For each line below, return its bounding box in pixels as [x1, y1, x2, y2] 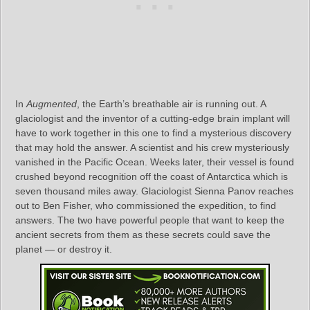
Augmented [26, 98, 77, 109]
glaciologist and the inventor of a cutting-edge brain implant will [15, 112, 290, 124]
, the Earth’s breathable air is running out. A [77, 98, 266, 109]
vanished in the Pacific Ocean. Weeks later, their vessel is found [15, 156, 294, 167]
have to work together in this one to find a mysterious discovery [15, 127, 291, 138]
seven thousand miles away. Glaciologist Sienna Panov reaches [15, 185, 293, 197]
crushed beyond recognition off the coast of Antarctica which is [15, 170, 288, 182]
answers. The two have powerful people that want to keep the [15, 214, 284, 226]
